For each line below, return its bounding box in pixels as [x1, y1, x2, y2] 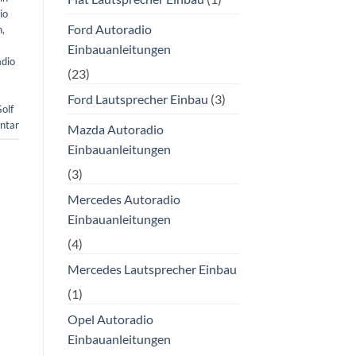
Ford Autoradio [67, 21, 152, 37]
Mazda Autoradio [67, 121, 164, 137]
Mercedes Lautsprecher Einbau [67, 261, 237, 277]
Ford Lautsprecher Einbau [67, 91, 208, 106]
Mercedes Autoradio [67, 191, 180, 207]
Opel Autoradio [67, 311, 153, 327]
